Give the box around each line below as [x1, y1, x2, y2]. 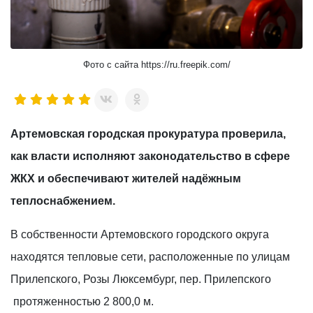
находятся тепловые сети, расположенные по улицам [10, 250, 290, 263]
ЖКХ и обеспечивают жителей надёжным [10, 172, 241, 184]
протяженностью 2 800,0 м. [10, 295, 154, 307]
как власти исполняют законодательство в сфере [10, 150, 290, 162]
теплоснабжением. [10, 194, 115, 207]
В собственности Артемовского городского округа [10, 228, 269, 240]
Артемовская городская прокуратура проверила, [10, 127, 286, 140]
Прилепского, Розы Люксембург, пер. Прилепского [10, 272, 271, 285]
